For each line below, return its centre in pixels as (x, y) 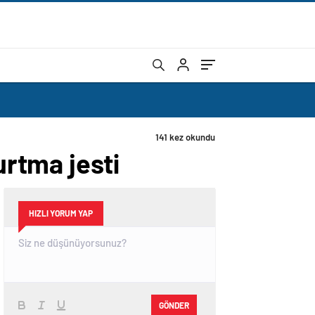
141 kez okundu (185, 137)
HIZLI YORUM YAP (61, 213)
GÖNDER (174, 305)
